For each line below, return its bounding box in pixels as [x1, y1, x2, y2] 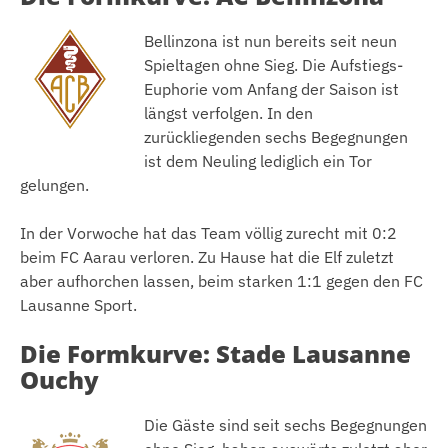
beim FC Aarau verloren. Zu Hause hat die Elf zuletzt [20, 247, 394, 268]
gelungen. [20, 175, 89, 196]
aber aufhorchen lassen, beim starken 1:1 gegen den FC [20, 271, 423, 292]
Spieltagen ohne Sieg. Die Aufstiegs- [144, 55, 403, 76]
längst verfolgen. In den [144, 103, 313, 124]
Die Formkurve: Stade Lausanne [20, 337, 411, 371]
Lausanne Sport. [20, 295, 137, 316]
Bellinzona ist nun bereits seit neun [144, 31, 397, 52]
